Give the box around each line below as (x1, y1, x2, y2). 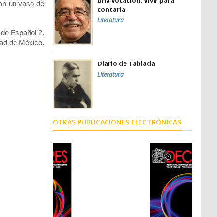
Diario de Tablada (97, 59, 155, 68)
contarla (97, 4, 125, 14)
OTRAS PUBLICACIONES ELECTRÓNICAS (53, 117, 181, 126)
